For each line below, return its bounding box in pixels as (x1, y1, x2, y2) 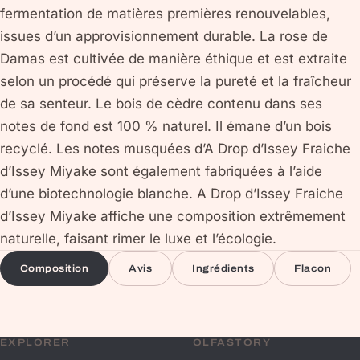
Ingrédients (192, 263, 255, 274)
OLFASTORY (193, 337, 271, 348)
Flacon (294, 263, 332, 274)
